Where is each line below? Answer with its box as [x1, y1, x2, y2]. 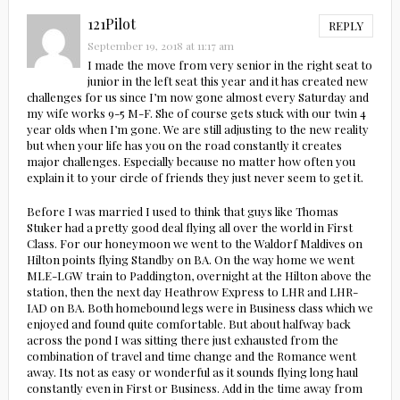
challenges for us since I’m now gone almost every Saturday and [26, 89, 369, 105]
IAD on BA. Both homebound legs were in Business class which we [26, 300, 373, 316]
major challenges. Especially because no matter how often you [26, 154, 355, 170]
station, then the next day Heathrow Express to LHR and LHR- [26, 284, 358, 300]
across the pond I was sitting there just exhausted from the [26, 332, 338, 348]
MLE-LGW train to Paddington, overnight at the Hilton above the [26, 268, 371, 284]
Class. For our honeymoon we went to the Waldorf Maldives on [26, 236, 362, 252]
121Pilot [87, 14, 136, 34]
